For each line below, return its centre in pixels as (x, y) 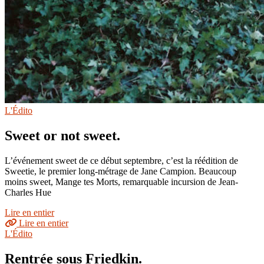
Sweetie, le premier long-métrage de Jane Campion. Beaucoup (121, 171)
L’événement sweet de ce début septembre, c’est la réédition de (121, 161)
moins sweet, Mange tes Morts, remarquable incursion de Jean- (121, 182)
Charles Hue (28, 193)
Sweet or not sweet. (62, 136)
